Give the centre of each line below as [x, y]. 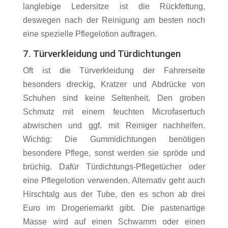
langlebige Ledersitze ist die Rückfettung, [114, 7]
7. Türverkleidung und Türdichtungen [102, 54]
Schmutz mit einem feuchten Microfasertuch [114, 112]
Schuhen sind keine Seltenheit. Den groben [114, 98]
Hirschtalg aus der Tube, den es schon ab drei [114, 194]
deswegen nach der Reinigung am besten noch [114, 20]
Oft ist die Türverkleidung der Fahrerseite [114, 71]
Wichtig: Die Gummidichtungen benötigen [114, 139]
